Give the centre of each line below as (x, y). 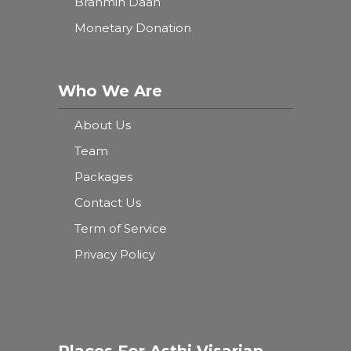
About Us (103, 125)
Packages (103, 176)
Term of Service (121, 228)
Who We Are (110, 90)
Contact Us (108, 202)
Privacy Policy (115, 254)
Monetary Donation (133, 27)
